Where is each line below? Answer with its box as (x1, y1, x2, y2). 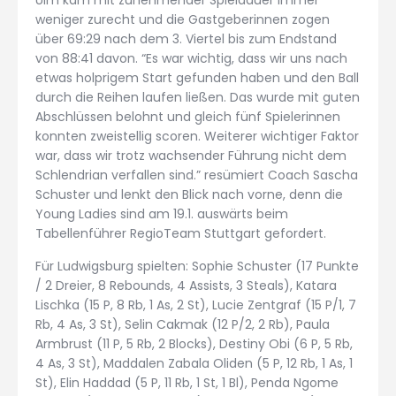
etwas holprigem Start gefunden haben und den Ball (35, 68, 359, 87)
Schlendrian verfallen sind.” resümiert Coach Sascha (35, 165, 358, 184)
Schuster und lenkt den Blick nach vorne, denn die (35, 185, 343, 203)
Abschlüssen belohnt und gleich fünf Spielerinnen (35, 107, 340, 126)
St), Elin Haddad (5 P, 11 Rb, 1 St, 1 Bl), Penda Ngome (35, 374, 339, 392)
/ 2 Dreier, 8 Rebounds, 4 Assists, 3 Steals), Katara (35, 277, 337, 295)
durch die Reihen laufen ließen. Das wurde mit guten (35, 88, 360, 106)
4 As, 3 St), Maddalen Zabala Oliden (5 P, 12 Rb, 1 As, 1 (35, 354, 353, 373)
